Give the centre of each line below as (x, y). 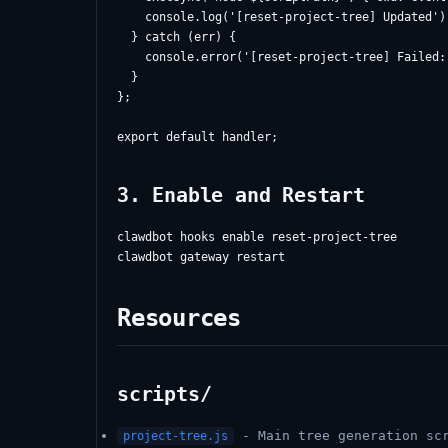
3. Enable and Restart (241, 195)
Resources (179, 318)
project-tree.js (175, 436)
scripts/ (164, 394)
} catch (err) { (176, 37)
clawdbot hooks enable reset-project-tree (257, 237)
